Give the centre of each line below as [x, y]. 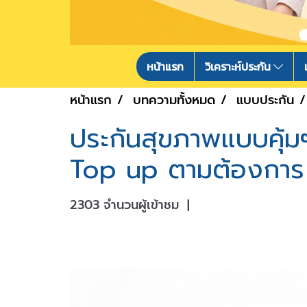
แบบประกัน [265, 100]
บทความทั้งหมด [174, 100]
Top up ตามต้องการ [187, 169]
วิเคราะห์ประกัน [240, 66]
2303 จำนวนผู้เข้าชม [124, 205]
